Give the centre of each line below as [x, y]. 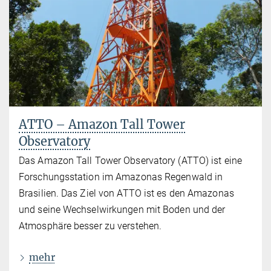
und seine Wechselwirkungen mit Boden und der [122, 210]
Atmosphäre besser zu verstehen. [90, 226]
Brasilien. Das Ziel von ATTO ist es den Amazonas [126, 194]
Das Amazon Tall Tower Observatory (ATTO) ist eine [130, 161]
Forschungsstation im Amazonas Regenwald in [121, 177]
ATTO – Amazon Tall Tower [102, 125]
